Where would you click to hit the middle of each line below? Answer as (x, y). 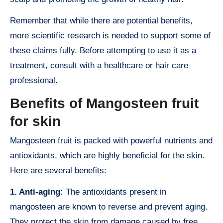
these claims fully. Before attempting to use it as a (103, 50)
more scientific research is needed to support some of (110, 35)
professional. (34, 80)
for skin (35, 121)
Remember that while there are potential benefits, (101, 20)
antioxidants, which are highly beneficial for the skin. (107, 156)
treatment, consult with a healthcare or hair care (99, 65)
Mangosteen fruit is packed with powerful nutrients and (111, 141)
